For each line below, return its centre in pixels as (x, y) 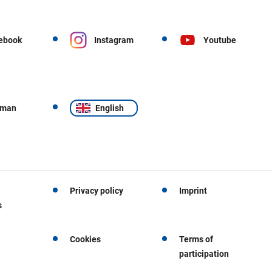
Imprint (193, 190)
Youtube (220, 40)
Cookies (85, 239)
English (109, 108)
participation (204, 253)
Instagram (114, 40)
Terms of (196, 239)
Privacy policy (96, 190)
